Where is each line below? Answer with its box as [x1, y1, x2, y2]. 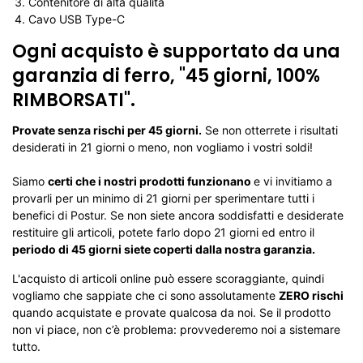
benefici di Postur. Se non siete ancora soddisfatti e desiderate [12, 208, 344, 222]
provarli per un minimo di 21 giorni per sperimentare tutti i [12, 191, 314, 205]
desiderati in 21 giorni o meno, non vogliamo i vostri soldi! [12, 140, 313, 154]
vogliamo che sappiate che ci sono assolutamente [12, 288, 279, 302]
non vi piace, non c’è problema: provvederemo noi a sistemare [12, 322, 340, 336]
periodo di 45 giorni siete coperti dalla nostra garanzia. [12, 242, 315, 256]
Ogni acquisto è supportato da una [12, 39, 340, 64]
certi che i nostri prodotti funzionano [48, 174, 254, 188]
